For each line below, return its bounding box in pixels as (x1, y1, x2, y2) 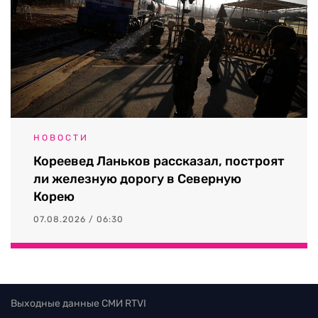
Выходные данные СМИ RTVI (11, 297, 146, 309)
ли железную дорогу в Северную (33, 170, 241, 187)
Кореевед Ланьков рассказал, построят (33, 153, 285, 169)
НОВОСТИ (33, 132, 89, 143)
